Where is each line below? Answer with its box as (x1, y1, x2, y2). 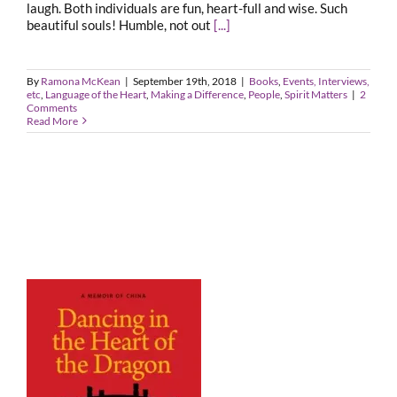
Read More (27, 113, 78, 128)
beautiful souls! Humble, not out (27, 16, 214, 33)
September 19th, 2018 (133, 74, 237, 88)
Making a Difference (151, 87, 244, 101)
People (248, 87, 280, 101)
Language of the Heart (45, 87, 146, 101)
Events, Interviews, (283, 74, 370, 88)
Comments (27, 100, 77, 114)
